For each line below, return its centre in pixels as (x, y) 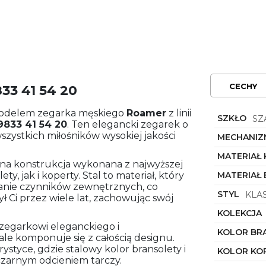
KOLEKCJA (239, 213)
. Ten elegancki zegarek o (128, 124)
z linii (179, 113)
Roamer (146, 113)
